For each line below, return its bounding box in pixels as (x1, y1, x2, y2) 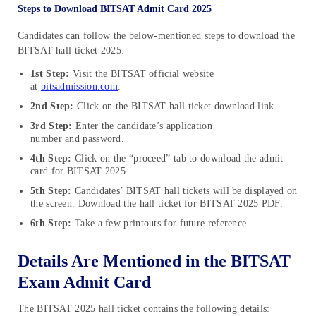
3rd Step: (30, 120, 73, 131)
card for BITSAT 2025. (30, 165, 129, 176)
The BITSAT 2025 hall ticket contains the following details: (18, 303, 270, 314)
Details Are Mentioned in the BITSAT (18, 251, 291, 270)
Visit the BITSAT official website (69, 68, 214, 79)
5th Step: (30, 185, 75, 196)
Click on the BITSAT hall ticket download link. (73, 100, 277, 111)
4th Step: (30, 152, 72, 164)
